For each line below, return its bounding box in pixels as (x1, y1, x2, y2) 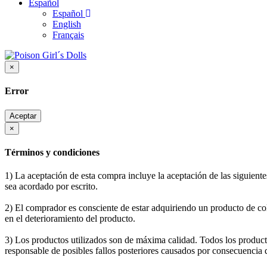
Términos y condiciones (5, 147, 100, 157)
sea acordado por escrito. (5, 181, 98, 192)
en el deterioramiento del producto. (5, 213, 135, 224)
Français (52, 30, 84, 40)
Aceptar (10, 111, 36, 120)
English (52, 19, 81, 29)
